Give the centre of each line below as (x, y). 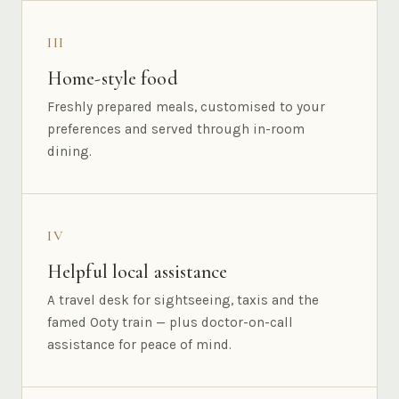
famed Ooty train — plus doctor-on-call (170, 323)
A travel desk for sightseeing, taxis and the (183, 301)
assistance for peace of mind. (139, 345)
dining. (69, 152)
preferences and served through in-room (176, 130)
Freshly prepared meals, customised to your (186, 107)
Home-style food (113, 79)
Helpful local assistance (138, 272)
